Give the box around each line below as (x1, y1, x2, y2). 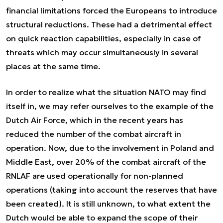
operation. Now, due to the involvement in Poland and (6, 143, 214, 153)
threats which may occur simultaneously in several (6, 47, 198, 57)
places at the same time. (6, 61, 101, 71)
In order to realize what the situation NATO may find (6, 87, 206, 97)
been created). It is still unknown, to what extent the (6, 199, 211, 209)
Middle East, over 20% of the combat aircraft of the (6, 157, 206, 167)
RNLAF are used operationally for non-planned (6, 171, 183, 181)
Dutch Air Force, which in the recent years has (6, 115, 183, 125)
